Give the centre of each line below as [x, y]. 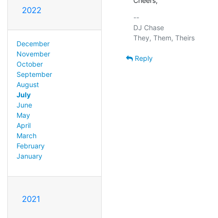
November [33, 54]
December [33, 43]
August [27, 84]
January [29, 156]
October [29, 64]
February [30, 145]
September [34, 74]
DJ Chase [149, 27]
